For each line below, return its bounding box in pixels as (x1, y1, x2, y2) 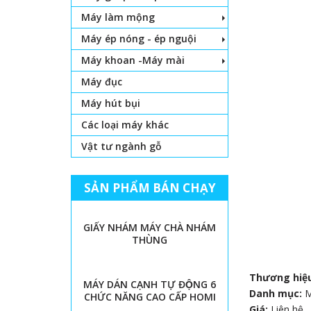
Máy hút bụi (81, 96, 140, 110)
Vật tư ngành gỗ (81, 140, 162, 153)
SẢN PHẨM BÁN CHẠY (83, 180, 216, 196)
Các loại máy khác (81, 118, 169, 131)
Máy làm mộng (81, 10, 155, 24)
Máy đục (81, 75, 122, 88)
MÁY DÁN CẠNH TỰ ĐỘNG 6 (83, 278, 217, 291)
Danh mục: (249, 287, 305, 300)
